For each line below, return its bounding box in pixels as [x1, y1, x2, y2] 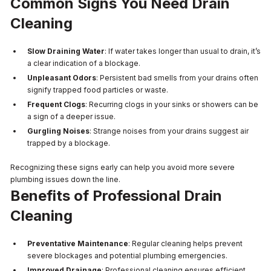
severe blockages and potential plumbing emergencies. [27, 250, 227, 260]
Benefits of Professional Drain [10, 186, 222, 204]
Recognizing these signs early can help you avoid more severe [10, 162, 235, 172]
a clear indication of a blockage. [27, 58, 140, 68]
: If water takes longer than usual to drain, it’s [105, 46, 261, 56]
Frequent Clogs [27, 99, 85, 109]
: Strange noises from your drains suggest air [90, 126, 249, 135]
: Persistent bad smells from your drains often [96, 73, 258, 82]
